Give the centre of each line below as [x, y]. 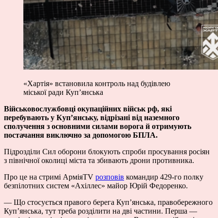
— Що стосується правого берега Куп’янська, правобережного [108, 202]
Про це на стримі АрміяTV [50, 177]
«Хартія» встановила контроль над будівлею [97, 83]
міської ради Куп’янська [63, 92]
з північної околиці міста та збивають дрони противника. [99, 160]
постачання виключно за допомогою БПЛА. [81, 135]
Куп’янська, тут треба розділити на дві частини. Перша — [100, 211]
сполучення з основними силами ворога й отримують [98, 126]
